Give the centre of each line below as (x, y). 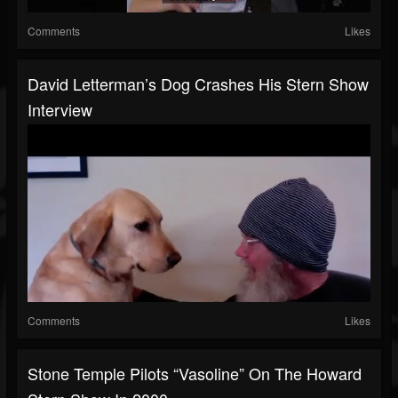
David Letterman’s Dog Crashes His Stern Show (198, 84)
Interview (60, 110)
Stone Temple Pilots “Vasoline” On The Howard (195, 374)
